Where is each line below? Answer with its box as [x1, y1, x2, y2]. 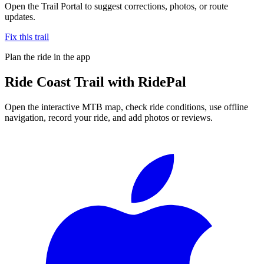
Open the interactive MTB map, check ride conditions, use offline [5, 101, 248, 112]
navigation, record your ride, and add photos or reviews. [5, 112, 213, 123]
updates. [5, 11, 35, 22]
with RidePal [104, 74, 186, 90]
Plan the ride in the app [5, 51, 90, 62]
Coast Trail [37, 74, 104, 90]
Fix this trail [5, 31, 49, 42]
